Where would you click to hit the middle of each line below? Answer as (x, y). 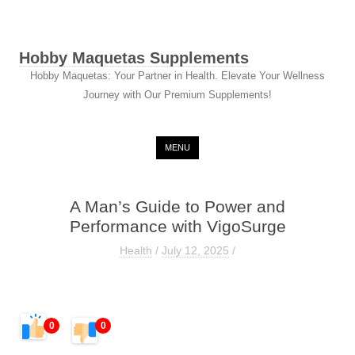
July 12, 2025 (195, 250)
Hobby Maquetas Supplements (134, 58)
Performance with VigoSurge (177, 227)
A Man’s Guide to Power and (177, 207)
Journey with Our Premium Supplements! (177, 95)
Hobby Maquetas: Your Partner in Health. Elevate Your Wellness (177, 76)
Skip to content (252, 143)
